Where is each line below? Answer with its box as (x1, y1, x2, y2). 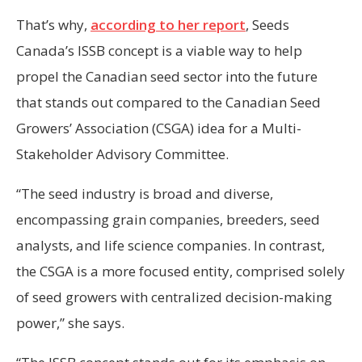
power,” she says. (16, 313, 124, 332)
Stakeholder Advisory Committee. (16, 144, 229, 163)
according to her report (90, 15, 246, 34)
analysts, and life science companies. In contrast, (16, 235, 325, 255)
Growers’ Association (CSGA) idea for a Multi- (16, 118, 301, 137)
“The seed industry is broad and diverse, (16, 183, 273, 203)
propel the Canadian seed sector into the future (16, 66, 318, 86)
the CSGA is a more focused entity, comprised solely (16, 261, 345, 280)
